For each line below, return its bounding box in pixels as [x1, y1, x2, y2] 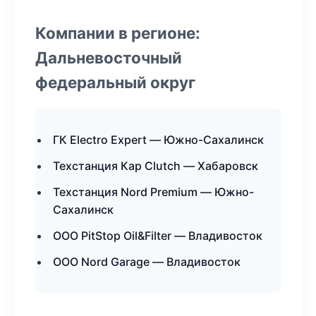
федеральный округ [35, 73, 195, 92]
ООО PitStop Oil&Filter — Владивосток [53, 229, 262, 243]
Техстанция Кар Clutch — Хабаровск [53, 159, 258, 173]
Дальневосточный [35, 48, 182, 67]
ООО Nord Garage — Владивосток [53, 255, 241, 269]
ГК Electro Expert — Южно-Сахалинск [53, 133, 264, 147]
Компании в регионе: [35, 23, 200, 42]
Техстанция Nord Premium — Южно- [53, 185, 254, 199]
